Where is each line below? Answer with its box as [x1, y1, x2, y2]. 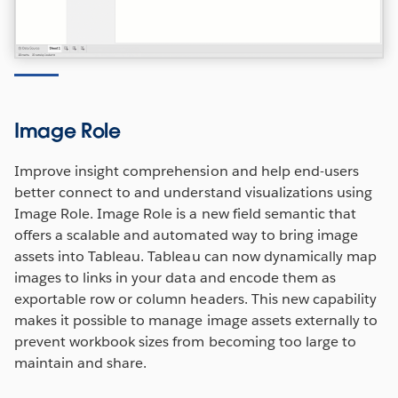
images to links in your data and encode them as [14, 268, 336, 288]
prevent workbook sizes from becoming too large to [14, 332, 356, 352]
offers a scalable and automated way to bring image [14, 226, 358, 245]
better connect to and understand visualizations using [14, 183, 373, 203]
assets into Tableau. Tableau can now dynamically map [14, 247, 377, 267]
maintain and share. [14, 354, 151, 373]
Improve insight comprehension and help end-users [14, 162, 359, 181]
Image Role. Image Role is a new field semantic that [14, 204, 356, 224]
